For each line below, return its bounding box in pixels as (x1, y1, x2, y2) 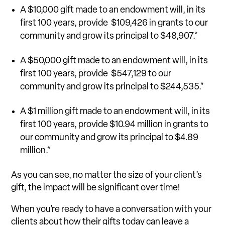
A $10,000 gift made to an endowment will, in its (20, 5, 206, 15)
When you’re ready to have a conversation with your (11, 204, 212, 214)
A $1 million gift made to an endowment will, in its (20, 106, 210, 117)
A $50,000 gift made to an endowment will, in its (20, 56, 208, 66)
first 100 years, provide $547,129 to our (20, 69, 172, 79)
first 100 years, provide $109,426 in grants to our (20, 18, 208, 28)
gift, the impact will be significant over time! (11, 183, 182, 193)
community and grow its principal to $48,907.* (20, 31, 200, 41)
